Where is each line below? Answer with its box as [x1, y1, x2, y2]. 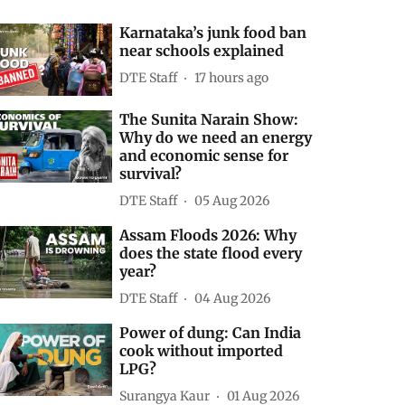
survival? [119, 165, 183, 184]
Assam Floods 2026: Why [119, 226, 297, 245]
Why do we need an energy [119, 128, 313, 147]
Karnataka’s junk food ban [119, 24, 307, 42]
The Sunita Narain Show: [119, 110, 299, 129]
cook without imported [119, 342, 284, 361]
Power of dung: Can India [119, 324, 302, 343]
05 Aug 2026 [194, 192, 270, 209]
